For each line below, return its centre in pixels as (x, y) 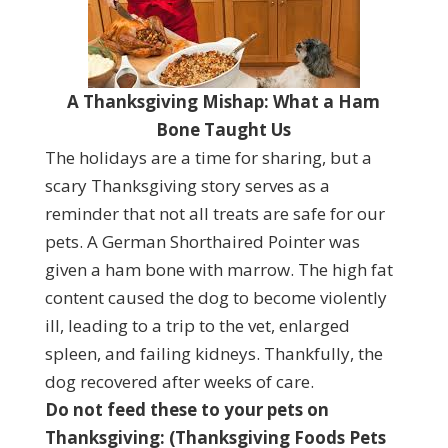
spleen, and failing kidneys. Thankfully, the (213, 353)
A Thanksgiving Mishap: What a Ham (224, 101)
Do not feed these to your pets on (186, 409)
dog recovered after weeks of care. (179, 381)
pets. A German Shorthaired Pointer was (202, 241)
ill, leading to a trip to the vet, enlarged (197, 325)
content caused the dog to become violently (215, 297)
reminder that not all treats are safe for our (214, 213)
